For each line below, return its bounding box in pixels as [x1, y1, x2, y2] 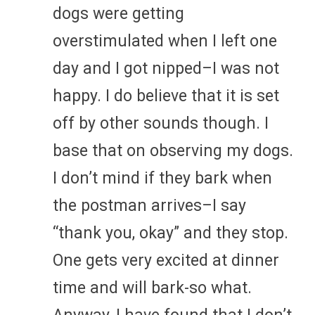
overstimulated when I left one [53, 31, 277, 51]
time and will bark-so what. [53, 278, 252, 297]
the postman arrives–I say [53, 195, 246, 215]
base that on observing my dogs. [53, 141, 293, 160]
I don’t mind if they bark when [53, 168, 272, 188]
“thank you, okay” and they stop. [53, 223, 288, 243]
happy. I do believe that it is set [53, 86, 279, 105]
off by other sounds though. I [53, 113, 269, 133]
